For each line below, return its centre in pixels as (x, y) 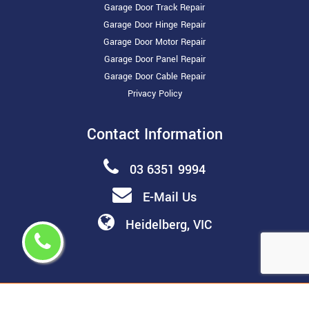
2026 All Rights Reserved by (141, 300)
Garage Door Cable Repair (154, 77)
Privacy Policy (154, 94)
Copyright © (48, 300)
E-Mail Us (170, 198)
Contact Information (154, 135)
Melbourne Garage (248, 300)
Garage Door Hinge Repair (154, 25)
